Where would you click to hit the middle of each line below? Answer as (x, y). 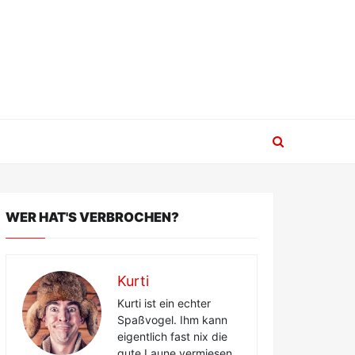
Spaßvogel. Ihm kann (172, 320)
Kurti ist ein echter (164, 303)
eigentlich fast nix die (172, 336)
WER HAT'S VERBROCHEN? (92, 217)
